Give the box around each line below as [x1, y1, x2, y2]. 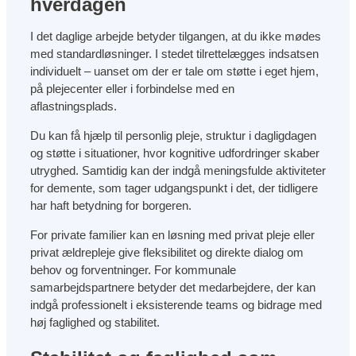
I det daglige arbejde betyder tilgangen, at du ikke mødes [30, 29, 321, 43]
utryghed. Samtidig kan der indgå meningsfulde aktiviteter [30, 163, 326, 177]
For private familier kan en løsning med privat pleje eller [30, 227, 315, 242]
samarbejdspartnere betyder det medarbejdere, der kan [30, 280, 315, 294]
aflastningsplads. [30, 99, 117, 113]
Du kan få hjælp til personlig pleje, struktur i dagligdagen [30, 128, 316, 142]
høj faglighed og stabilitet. [30, 315, 160, 329]
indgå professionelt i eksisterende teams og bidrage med [30, 297, 322, 311]
